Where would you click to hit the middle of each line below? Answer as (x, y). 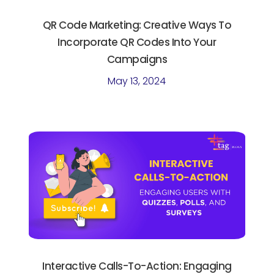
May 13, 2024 (137, 81)
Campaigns (137, 59)
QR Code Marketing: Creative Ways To (137, 25)
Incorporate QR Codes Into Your (137, 42)
